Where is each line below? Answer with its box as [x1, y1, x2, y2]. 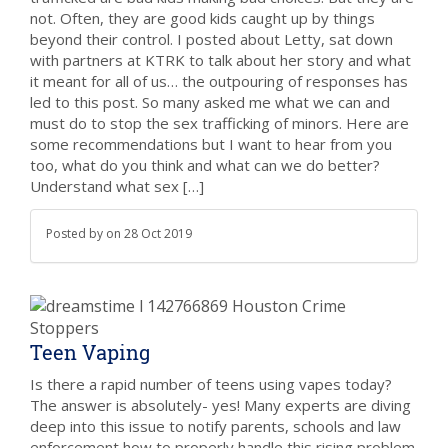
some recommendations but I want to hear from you [30, 134, 392, 154]
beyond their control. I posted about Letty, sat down [30, 29, 393, 49]
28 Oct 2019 [124, 225, 192, 242]
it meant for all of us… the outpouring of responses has [30, 71, 408, 91]
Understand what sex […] [30, 176, 204, 196]
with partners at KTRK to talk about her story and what [30, 50, 411, 70]
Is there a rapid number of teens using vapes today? [30, 374, 392, 394]
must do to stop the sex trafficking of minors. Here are [30, 113, 409, 133]
